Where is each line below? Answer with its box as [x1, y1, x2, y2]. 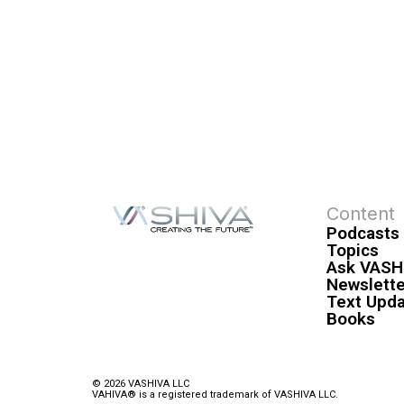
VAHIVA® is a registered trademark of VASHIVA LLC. [92, 388, 338, 400]
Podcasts [326, 222, 399, 243]
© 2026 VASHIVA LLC [92, 377, 189, 390]
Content [326, 202, 395, 225]
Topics [326, 239, 379, 261]
